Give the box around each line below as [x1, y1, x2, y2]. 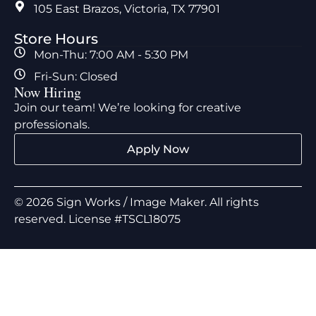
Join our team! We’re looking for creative [14, 101, 241, 115]
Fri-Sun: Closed [34, 70, 118, 84]
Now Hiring [14, 83, 81, 102]
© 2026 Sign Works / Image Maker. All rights [14, 195, 259, 209]
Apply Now [127, 142, 189, 157]
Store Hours [14, 30, 98, 48]
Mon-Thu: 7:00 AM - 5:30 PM [34, 48, 188, 62]
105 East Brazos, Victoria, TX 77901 [34, 2, 220, 16]
